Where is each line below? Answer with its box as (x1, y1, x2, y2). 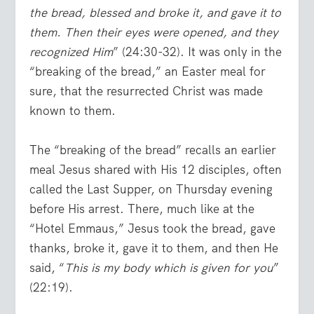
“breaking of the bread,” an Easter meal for (29, 64, 266, 80)
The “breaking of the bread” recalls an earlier (29, 142, 277, 158)
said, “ (29, 259, 65, 275)
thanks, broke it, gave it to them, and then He (29, 240, 279, 256)
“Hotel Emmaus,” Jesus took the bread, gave (29, 220, 276, 236)
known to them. (29, 103, 116, 119)
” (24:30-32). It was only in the (113, 44, 282, 60)
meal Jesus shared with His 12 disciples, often (29, 161, 282, 177)
